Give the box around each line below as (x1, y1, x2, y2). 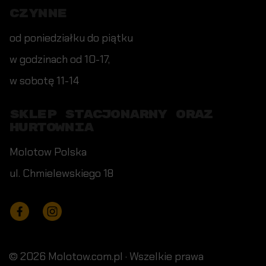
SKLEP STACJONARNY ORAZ (9, 107, 213, 122)
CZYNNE (9, 6, 66, 21)
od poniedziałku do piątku (9, 31, 133, 46)
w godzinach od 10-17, (9, 52, 110, 67)
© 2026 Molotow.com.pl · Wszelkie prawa (9, 249, 204, 264)
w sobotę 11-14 (9, 74, 79, 88)
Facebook (29, 202, 66, 214)
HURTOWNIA (9, 120, 93, 135)
